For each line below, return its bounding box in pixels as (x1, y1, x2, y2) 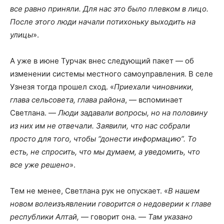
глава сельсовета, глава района (10, 94, 125, 104)
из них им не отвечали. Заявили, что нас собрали (10, 120, 190, 130)
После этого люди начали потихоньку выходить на (10, 16, 195, 26)
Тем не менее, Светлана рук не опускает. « (10, 185, 168, 195)
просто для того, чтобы (10, 133, 98, 143)
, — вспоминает (125, 94, 182, 104)
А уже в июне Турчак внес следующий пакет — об (10, 55, 194, 65)
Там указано (148, 211, 192, 221)
